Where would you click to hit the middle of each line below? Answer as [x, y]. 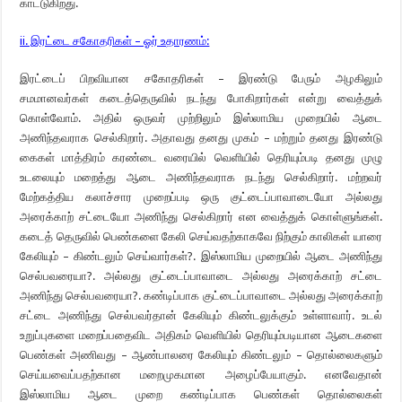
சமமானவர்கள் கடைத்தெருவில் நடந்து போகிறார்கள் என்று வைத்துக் [201, 98]
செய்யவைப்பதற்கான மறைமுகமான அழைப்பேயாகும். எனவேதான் [201, 375]
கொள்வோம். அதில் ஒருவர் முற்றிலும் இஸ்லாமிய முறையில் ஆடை [201, 118]
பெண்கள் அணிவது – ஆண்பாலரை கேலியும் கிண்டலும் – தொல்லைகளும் [201, 355]
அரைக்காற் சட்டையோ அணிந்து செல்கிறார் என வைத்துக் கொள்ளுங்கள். [201, 217]
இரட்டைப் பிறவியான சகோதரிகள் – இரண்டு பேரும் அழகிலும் [201, 79]
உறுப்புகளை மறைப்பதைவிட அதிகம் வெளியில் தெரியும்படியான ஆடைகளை [201, 335]
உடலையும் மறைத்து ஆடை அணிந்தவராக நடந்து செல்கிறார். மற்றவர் [201, 177]
